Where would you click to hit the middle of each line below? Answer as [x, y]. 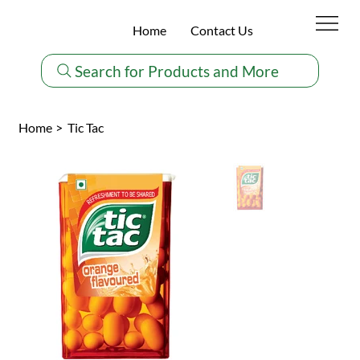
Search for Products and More [177, 71]
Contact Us [221, 30]
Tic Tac [85, 128]
